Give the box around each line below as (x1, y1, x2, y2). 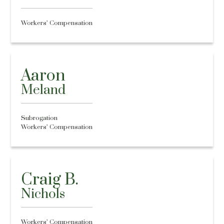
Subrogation (21, 114, 58, 122)
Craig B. (21, 169, 79, 190)
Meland (21, 82, 66, 98)
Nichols (21, 186, 65, 202)
